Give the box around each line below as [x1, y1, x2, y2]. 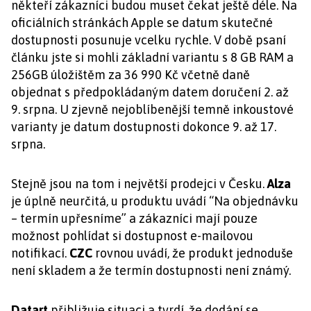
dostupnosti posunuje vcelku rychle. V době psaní [11, 33, 286, 47]
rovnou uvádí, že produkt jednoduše [92, 246, 293, 260]
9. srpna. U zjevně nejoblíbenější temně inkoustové [11, 102, 294, 117]
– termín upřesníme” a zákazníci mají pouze [11, 211, 258, 226]
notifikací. [11, 246, 69, 260]
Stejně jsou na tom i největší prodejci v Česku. [11, 176, 267, 191]
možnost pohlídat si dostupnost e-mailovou [11, 228, 253, 243]
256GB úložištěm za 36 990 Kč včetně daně [11, 67, 250, 82]
